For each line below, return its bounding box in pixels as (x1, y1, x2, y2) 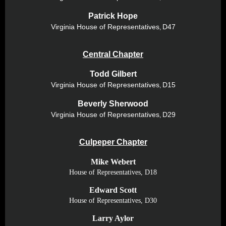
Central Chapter (83, 50, 143, 59)
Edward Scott (89, 186, 137, 194)
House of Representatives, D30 (69, 197, 157, 204)
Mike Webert (90, 157, 136, 166)
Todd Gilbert (89, 70, 137, 78)
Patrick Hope (88, 12, 138, 20)
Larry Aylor (92, 214, 134, 222)
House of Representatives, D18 (69, 168, 157, 176)
